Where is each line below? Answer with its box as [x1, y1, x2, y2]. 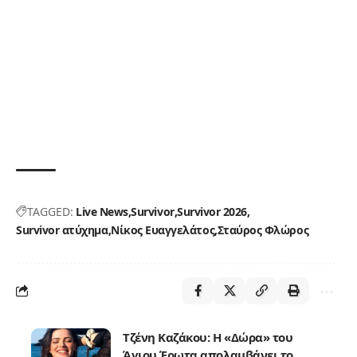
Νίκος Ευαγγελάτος [111, 222, 215, 237]
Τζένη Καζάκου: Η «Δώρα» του [123, 328, 293, 345]
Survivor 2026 [177, 203, 247, 219]
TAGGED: [27, 203, 73, 219]
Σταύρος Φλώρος [217, 222, 309, 237]
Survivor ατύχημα [16, 222, 108, 237]
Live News [76, 203, 128, 219]
